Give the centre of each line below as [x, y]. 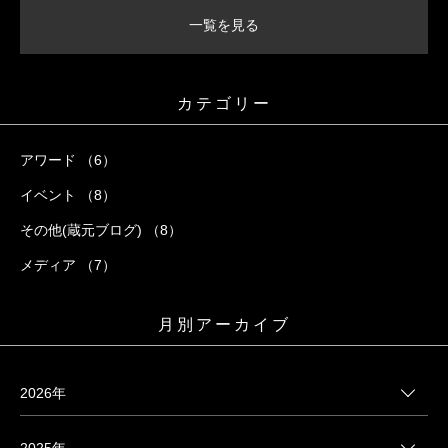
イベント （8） [68, 194]
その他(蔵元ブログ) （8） [101, 229]
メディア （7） [68, 264]
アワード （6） [68, 159]
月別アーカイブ [224, 324]
